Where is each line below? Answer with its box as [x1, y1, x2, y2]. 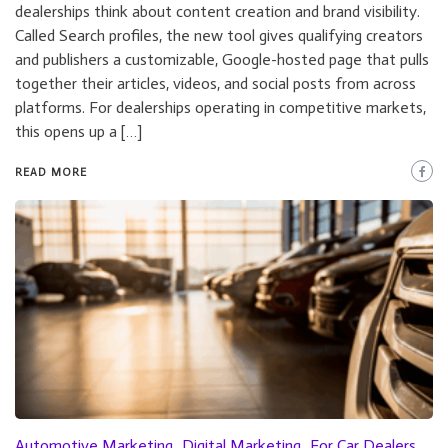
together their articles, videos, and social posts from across [15, 74, 416, 94]
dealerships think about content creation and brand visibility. [15, 2, 420, 22]
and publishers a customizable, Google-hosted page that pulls [15, 50, 429, 70]
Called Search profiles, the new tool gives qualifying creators [15, 26, 423, 46]
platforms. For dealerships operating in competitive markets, [15, 98, 426, 118]
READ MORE [15, 166, 87, 180]
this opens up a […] [15, 122, 142, 142]
